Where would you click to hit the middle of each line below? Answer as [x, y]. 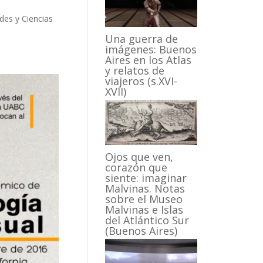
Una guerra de [142, 38]
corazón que [136, 167]
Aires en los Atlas [149, 60]
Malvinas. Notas [145, 188]
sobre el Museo [144, 199]
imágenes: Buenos [151, 49]
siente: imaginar [146, 178]
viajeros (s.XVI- [141, 81]
